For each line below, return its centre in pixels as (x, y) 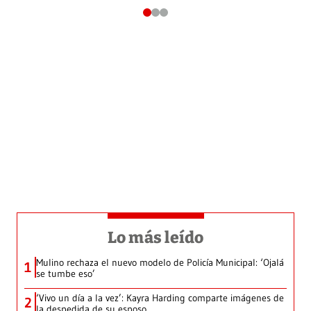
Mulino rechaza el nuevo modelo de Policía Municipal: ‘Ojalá (160, 262)
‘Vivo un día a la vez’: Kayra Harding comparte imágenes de (160, 297)
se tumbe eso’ (66, 273)
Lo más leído (155, 237)
